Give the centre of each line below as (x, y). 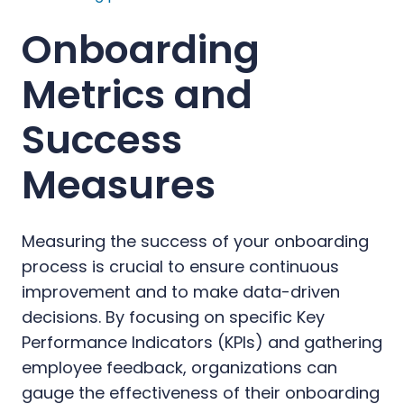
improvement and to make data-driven (181, 291)
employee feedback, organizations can (179, 367)
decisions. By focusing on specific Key (173, 317)
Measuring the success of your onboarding (195, 241)
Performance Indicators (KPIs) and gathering (202, 342)
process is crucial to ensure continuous (180, 266)
